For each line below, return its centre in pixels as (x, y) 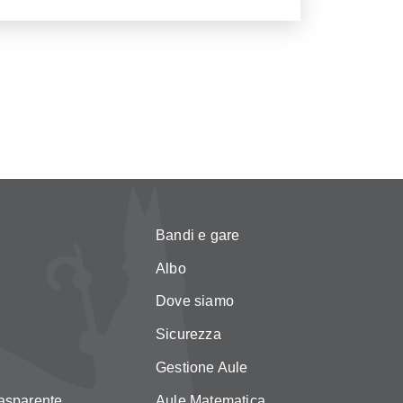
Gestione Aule (202, 367)
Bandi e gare (198, 235)
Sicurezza (188, 335)
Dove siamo (195, 301)
